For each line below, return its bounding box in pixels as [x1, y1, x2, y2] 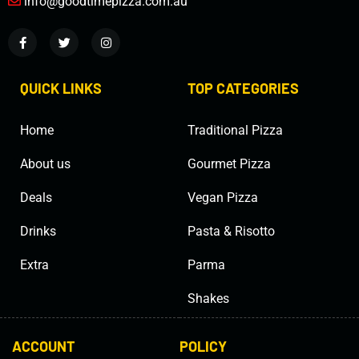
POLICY [179, 337, 227, 356]
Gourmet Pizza [188, 156, 271, 172]
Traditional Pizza [188, 123, 283, 139]
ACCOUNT [12, 337, 75, 356]
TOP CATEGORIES [188, 79, 299, 98]
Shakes [188, 291, 229, 307]
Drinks [20, 224, 56, 240]
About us [20, 156, 71, 172]
